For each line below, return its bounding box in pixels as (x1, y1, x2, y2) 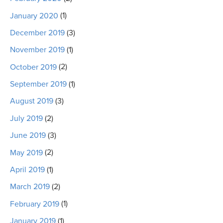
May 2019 (10, 147, 43, 158)
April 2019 (10, 164, 45, 175)
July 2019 (10, 113, 43, 123)
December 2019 (10, 27, 65, 38)
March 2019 (10, 182, 50, 192)
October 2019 (10, 62, 57, 72)
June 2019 (10, 130, 46, 141)
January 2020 (10, 10, 58, 21)
